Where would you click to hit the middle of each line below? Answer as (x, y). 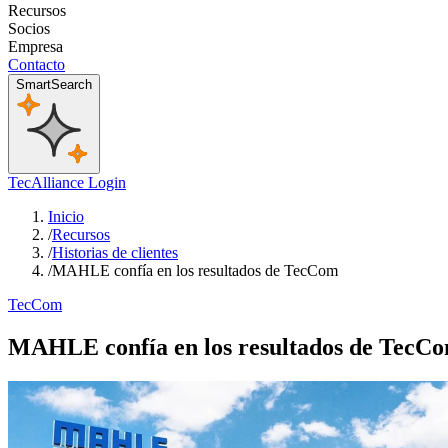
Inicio (66, 217)
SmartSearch (54, 85)
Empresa (35, 47)
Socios (29, 29)
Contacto (36, 65)
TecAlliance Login (67, 183)
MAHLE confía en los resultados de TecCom (195, 271)
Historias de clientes (115, 253)
